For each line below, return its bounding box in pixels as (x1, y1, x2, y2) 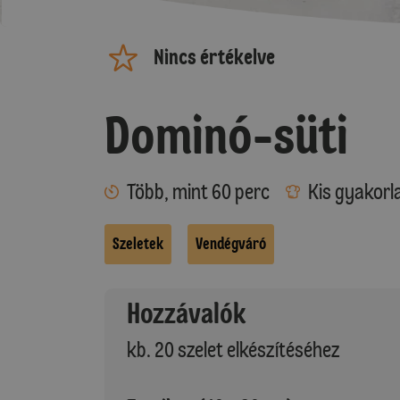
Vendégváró (196, 234, 266, 254)
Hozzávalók (127, 296, 246, 331)
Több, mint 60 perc (127, 179, 270, 204)
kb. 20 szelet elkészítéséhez (127, 337, 340, 362)
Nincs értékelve (153, 44, 275, 70)
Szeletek (112, 234, 163, 254)
